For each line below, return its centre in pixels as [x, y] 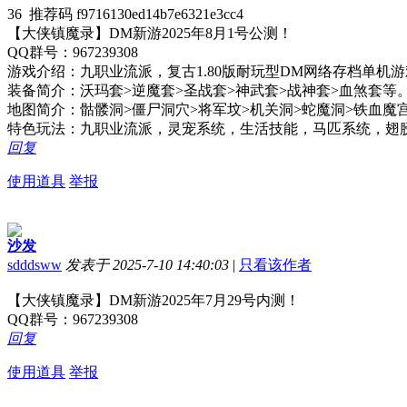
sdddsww [35, 264]
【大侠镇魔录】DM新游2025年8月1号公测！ [150, 33]
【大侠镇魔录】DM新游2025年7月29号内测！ [154, 300]
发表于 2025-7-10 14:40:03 [147, 264]
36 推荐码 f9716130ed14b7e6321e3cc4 [125, 14]
